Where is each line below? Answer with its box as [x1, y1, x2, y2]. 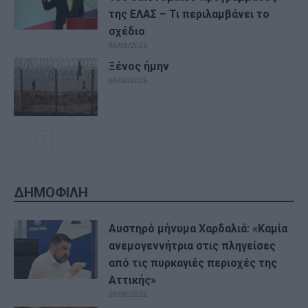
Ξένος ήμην [109, 59, 170, 73]
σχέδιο [109, 24, 146, 38]
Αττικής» [109, 274, 157, 287]
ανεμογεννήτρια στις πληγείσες [109, 239, 276, 253]
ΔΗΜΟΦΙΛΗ [14, 184, 88, 201]
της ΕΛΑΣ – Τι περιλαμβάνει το [109, 7, 270, 21]
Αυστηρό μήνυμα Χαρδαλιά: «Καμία [109, 222, 288, 236]
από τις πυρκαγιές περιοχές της [109, 256, 278, 270]
